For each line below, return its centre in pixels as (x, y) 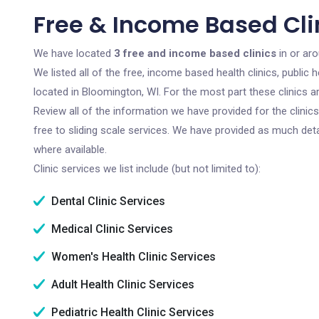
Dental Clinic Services (107, 201)
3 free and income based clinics (195, 53)
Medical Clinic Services (111, 229)
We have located (74, 53)
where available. (70, 150)
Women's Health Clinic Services (132, 257)
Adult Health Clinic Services (121, 284)
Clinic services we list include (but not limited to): (147, 169)
